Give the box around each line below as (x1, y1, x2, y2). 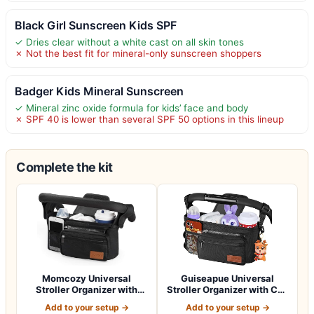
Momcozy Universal (42, 272, 131, 284)
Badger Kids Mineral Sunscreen (15, 83, 184, 98)
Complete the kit (16, 159, 113, 175)
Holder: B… (203, 294, 252, 306)
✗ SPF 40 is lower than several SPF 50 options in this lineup (15, 113, 284, 125)
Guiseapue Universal (181, 272, 274, 284)
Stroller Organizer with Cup (166, 283, 289, 295)
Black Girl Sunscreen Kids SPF (15, 18, 177, 32)
